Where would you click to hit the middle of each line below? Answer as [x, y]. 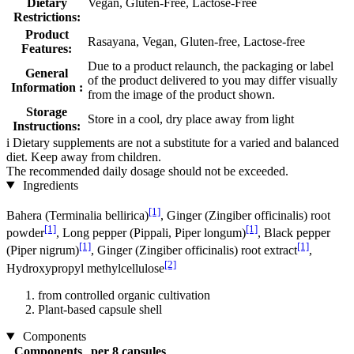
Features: [47, 48]
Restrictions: [47, 17]
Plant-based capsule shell [100, 309]
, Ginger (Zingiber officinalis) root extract [194, 250]
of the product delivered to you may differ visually [213, 80]
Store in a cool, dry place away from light [191, 119]
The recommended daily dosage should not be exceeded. [147, 171]
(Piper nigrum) [43, 250]
